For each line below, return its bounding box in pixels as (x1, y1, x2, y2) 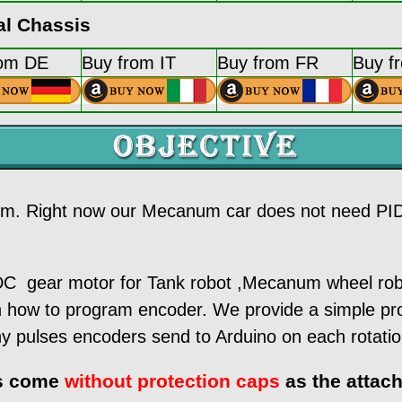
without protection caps (65, 370, 280, 391)
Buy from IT (82, 52, 176, 73)
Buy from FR (217, 52, 319, 73)
